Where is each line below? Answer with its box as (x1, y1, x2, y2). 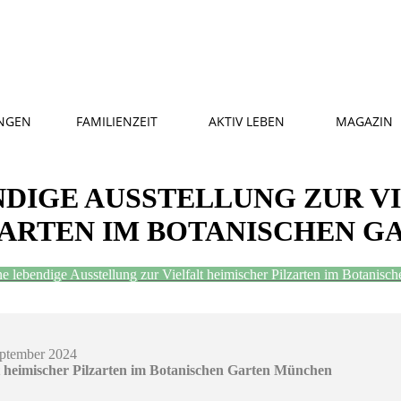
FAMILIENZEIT (76, 113, 158, 130)
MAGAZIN (336, 113, 393, 130)
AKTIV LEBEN (209, 113, 285, 130)
